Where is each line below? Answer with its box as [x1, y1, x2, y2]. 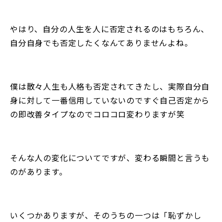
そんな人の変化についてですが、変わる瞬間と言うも [10, 151, 210, 164]
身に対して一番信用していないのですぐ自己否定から [10, 94, 210, 106]
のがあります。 [10, 165, 67, 177]
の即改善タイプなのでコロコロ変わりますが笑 [10, 108, 185, 120]
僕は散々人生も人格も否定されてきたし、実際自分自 [10, 80, 210, 92]
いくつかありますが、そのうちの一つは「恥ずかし [10, 209, 202, 221]
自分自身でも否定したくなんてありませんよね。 [10, 36, 193, 49]
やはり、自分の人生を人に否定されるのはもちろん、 [10, 22, 210, 35]
